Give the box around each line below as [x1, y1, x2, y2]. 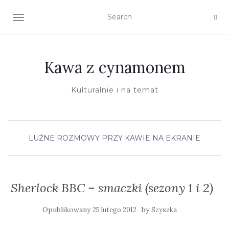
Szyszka [151, 205, 177, 214]
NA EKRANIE [152, 133, 200, 143]
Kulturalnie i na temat [71, 85, 158, 95]
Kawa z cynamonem [43, 58, 186, 77]
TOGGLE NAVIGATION [18, 14, 99, 23]
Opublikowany [42, 205, 93, 214]
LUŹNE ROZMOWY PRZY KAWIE [29, 133, 150, 143]
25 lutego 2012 [92, 205, 136, 214]
